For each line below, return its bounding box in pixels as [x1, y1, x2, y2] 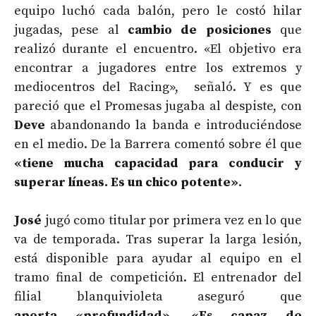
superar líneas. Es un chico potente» [14, 174, 238, 191]
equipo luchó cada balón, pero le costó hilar [14, 3, 302, 20]
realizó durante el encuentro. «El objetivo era [14, 41, 302, 58]
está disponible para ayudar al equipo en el [14, 250, 302, 267]
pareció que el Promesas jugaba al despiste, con [14, 98, 302, 115]
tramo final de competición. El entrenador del [14, 269, 302, 286]
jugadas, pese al [14, 22, 128, 39]
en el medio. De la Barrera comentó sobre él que [14, 136, 302, 153]
